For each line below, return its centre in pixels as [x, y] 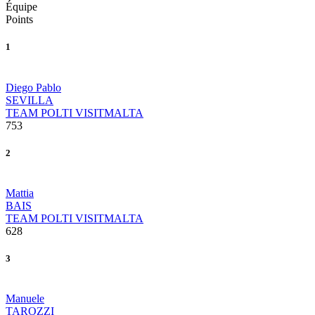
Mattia [20, 193]
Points [19, 20]
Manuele [25, 299]
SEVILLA [30, 100]
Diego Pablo [33, 87]
